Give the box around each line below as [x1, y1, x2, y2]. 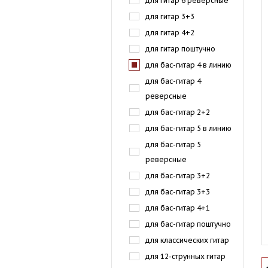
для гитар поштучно [145, 44, 215, 53]
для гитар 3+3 [145, 12, 194, 21]
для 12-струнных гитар [145, 252, 226, 261]
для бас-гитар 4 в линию [145, 60, 232, 69]
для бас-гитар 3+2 [145, 171, 210, 180]
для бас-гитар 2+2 [145, 108, 210, 117]
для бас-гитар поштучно [145, 220, 231, 229]
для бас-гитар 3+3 [145, 187, 210, 196]
